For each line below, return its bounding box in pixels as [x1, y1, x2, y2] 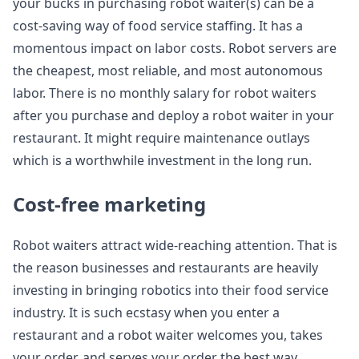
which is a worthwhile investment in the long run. [13, 151, 312, 169]
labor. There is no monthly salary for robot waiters [13, 84, 317, 102]
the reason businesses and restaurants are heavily [13, 259, 318, 276]
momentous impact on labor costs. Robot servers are [13, 39, 337, 57]
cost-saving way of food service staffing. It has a [13, 17, 303, 34]
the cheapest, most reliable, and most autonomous [13, 62, 323, 79]
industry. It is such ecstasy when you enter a [13, 304, 280, 321]
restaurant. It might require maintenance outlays [13, 129, 310, 147]
